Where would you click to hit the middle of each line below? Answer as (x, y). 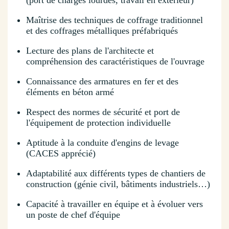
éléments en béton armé (70, 92)
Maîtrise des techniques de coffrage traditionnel (114, 20)
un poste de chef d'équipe (73, 215)
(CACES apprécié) (61, 154)
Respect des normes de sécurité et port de (103, 112)
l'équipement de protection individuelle (98, 123)
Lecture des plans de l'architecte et (90, 51)
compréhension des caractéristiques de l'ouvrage (115, 62)
